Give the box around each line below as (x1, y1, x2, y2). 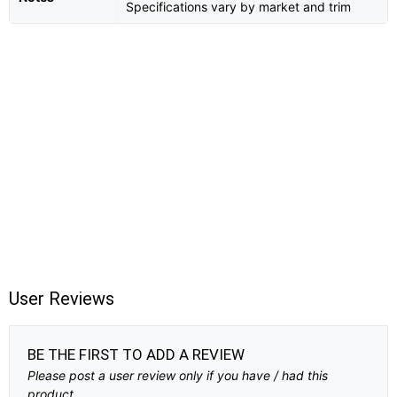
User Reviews (9, 288, 114, 310)
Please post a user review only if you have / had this (27, 368, 328, 384)
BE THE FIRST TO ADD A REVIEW (27, 346, 245, 364)
